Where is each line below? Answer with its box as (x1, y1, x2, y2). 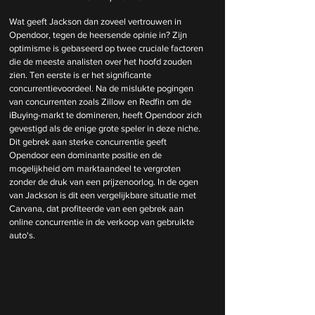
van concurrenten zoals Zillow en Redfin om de (9, 96, 193, 107)
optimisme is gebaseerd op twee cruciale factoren (9, 42, 205, 53)
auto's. (9, 229, 35, 240)
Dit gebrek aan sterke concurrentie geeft (9, 136, 169, 147)
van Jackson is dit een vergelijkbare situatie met (9, 189, 198, 200)
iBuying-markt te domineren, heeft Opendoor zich (9, 109, 204, 120)
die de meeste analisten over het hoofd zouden (9, 56, 194, 67)
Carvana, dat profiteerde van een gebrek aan (9, 202, 186, 214)
